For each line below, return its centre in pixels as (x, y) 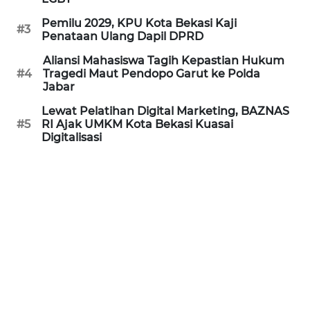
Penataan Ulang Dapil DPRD (122, 36)
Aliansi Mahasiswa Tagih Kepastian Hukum (164, 60)
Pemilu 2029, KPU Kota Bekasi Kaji (139, 23)
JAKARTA (45, 251)
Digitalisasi (72, 137)
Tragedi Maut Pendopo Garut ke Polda (152, 73)
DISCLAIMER (45, 87)
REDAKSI (38, 14)
